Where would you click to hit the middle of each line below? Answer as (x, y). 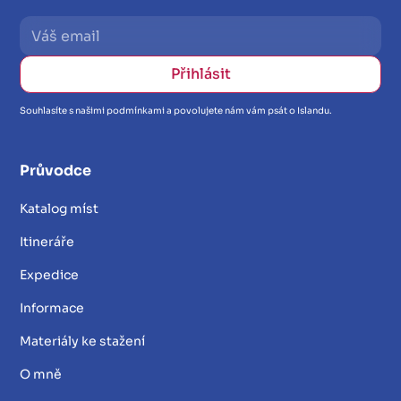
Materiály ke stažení (83, 341)
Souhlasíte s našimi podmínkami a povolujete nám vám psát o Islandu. (176, 111)
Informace (52, 308)
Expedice (50, 275)
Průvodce (56, 171)
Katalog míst (60, 209)
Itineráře (47, 242)
